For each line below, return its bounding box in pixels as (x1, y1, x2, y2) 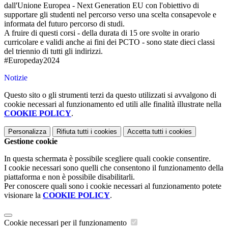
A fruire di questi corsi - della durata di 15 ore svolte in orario (4, 28, 199, 38)
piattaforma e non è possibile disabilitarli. (4, 173, 135, 182)
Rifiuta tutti (56, 128, 89, 136)
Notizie (4, 73, 27, 82)
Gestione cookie (4, 137, 58, 146)
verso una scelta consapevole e (118, 10, 216, 19)
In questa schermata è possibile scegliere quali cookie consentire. (4, 154, 211, 163)
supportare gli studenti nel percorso (4, 10, 118, 19)
